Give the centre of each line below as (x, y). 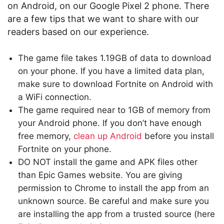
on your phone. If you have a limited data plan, (111, 71)
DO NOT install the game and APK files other (108, 162)
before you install (178, 136)
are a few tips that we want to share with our (103, 19)
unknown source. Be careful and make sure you (113, 201)
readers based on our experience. (78, 32)
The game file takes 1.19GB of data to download (115, 58)
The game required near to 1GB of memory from (114, 110)
